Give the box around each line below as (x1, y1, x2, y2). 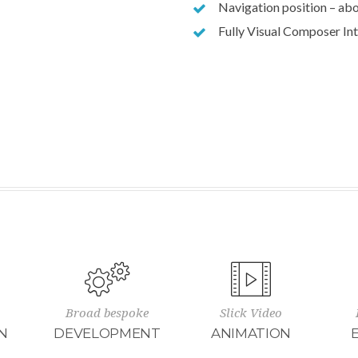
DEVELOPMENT (54, 325, 161, 341)
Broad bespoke (66, 306, 149, 320)
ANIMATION (211, 325, 291, 341)
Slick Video (220, 306, 282, 320)
